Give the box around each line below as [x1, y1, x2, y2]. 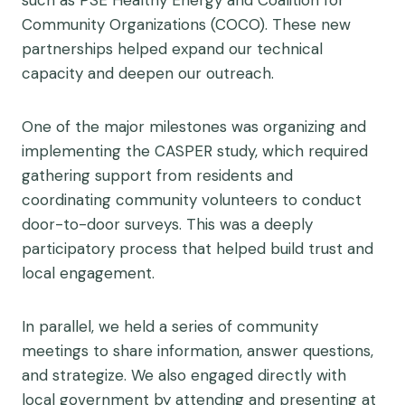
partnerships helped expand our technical [22, 39, 323, 59]
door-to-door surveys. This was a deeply [22, 214, 313, 234]
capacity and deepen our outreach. [22, 63, 274, 83]
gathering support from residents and [22, 165, 293, 185]
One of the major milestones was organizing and [22, 117, 366, 137]
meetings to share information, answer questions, [22, 341, 373, 361]
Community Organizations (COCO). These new [22, 14, 351, 34]
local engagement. [22, 263, 155, 283]
